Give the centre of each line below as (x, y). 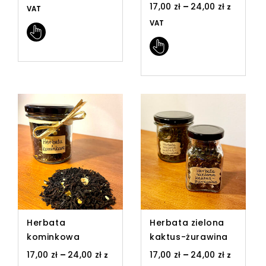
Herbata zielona (187, 222)
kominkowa (53, 237)
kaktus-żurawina (189, 237)
